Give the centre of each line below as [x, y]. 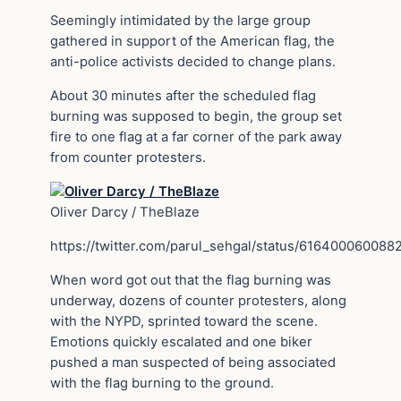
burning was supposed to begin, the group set [196, 117]
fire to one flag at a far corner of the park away [196, 137]
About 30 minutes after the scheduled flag [183, 96]
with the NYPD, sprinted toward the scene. [184, 321]
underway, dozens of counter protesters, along [198, 300]
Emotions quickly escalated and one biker [181, 341]
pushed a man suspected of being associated [193, 362]
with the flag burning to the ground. [162, 383]
